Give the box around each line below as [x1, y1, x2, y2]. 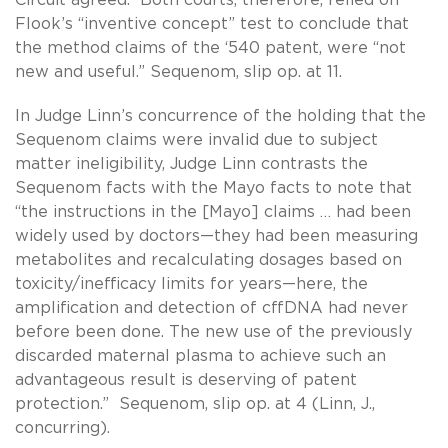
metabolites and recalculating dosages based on [15, 251, 402, 268]
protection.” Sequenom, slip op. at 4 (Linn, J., [15, 395, 375, 412]
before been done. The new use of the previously [15, 323, 412, 340]
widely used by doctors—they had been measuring [15, 227, 418, 244]
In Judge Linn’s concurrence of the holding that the [15, 107, 426, 124]
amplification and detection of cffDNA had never [15, 299, 408, 316]
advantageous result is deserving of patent [15, 371, 357, 388]
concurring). [15, 419, 120, 436]
